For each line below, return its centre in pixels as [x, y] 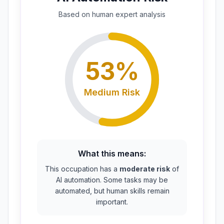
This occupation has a [82, 169]
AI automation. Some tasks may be [112, 180]
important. [112, 202]
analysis [151, 14]
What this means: [112, 153]
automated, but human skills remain [112, 191]
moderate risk [145, 169]
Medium [102, 92]
